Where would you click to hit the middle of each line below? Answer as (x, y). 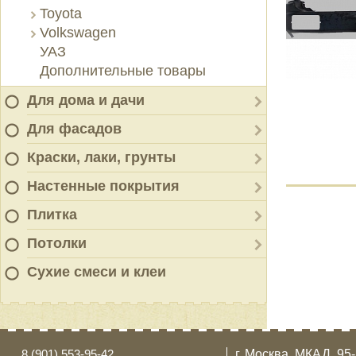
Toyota (61, 14)
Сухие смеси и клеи (97, 272)
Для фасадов (74, 129)
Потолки (57, 243)
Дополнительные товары (123, 71)
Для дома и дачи (86, 100)
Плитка (52, 215)
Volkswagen (78, 33)
